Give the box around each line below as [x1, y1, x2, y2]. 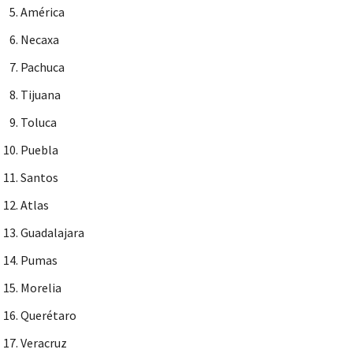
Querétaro [20, 307, 76, 324]
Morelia [20, 280, 61, 296]
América [20, 4, 65, 20]
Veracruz [20, 335, 67, 351]
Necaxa [20, 32, 59, 48]
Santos [20, 169, 58, 186]
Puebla [20, 142, 58, 158]
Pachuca [20, 59, 65, 76]
